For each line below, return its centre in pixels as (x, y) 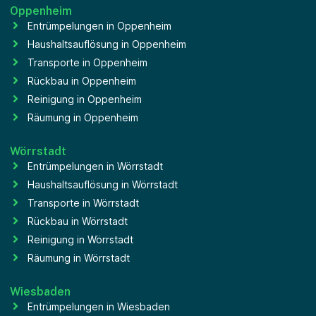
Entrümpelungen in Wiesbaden (99, 306)
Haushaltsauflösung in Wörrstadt (103, 184)
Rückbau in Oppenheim (82, 80)
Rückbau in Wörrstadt (78, 221)
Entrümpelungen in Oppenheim (99, 25)
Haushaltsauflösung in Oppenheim (107, 44)
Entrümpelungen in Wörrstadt (95, 166)
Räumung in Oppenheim (83, 117)
